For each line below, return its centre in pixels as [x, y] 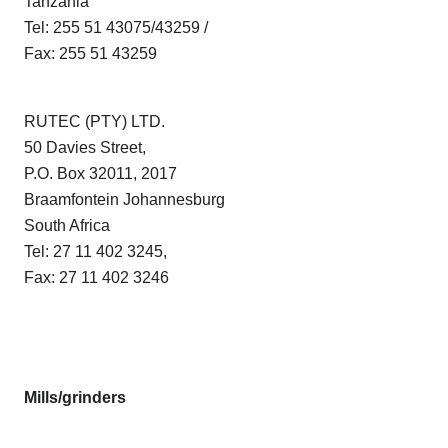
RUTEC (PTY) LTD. [94, 122]
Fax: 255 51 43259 [90, 54]
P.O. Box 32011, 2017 [100, 174]
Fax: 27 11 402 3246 [96, 278]
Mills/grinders [75, 398]
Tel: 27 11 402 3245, [95, 252]
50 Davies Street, [85, 148]
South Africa [67, 226]
